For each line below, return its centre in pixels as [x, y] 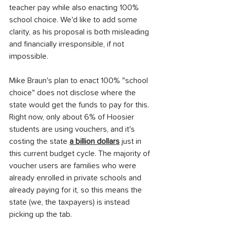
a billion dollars [94, 141]
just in [131, 141]
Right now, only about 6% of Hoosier [73, 117]
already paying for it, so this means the [77, 190]
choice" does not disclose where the [73, 93]
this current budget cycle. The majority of [81, 154]
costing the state [39, 141]
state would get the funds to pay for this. [80, 105]
